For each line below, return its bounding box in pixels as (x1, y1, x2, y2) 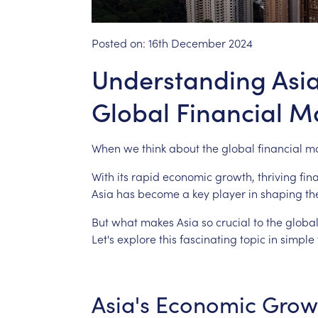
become (137, 185, 180, 201)
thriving (257, 168, 297, 184)
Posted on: (91, 34, 148, 50)
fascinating (179, 230, 237, 246)
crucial (215, 213, 251, 229)
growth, (214, 168, 255, 184)
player (212, 185, 246, 201)
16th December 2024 (148, 34, 253, 50)
